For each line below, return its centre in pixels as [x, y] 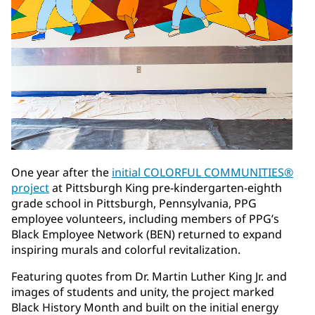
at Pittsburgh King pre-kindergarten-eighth [166, 188]
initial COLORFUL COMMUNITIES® [202, 173]
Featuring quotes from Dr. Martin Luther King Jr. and [149, 277]
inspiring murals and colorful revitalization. [126, 250]
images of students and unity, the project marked [143, 292]
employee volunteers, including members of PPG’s [145, 219]
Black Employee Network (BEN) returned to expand [147, 234]
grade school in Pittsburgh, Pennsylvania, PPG [134, 204]
